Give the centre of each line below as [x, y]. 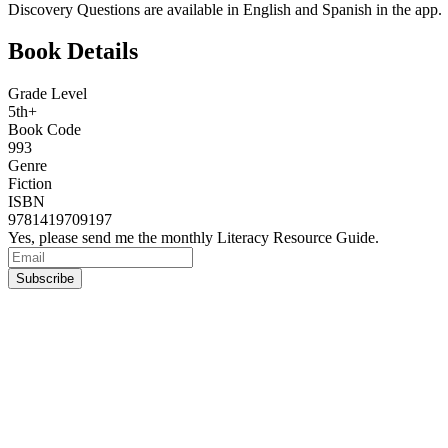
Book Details [73, 51]
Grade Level [47, 94]
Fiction [30, 184]
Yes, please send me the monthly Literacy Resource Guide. [193, 238]
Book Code [44, 130]
